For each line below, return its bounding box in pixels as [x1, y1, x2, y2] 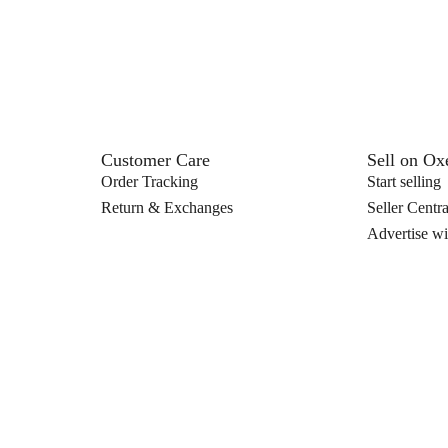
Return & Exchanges [101, 199, 234, 217]
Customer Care [101, 150, 211, 171]
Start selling [366, 173, 441, 191]
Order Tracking [101, 173, 199, 191]
